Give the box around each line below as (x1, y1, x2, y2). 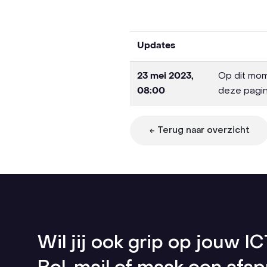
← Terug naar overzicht (150, 126, 250, 135)
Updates (137, 42, 176, 50)
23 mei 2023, (137, 72, 194, 80)
